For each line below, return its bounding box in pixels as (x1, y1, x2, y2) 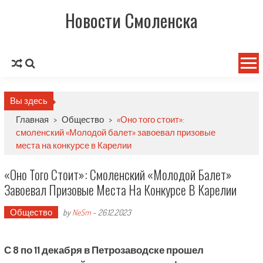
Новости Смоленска (65, 7, 198, 33)
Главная (15, 114, 50, 125)
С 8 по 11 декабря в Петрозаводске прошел (4, 244, 204, 256)
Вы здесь (9, 95, 48, 106)
